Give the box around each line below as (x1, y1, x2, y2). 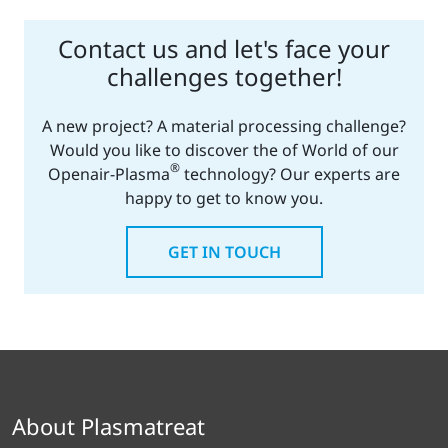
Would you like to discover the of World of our (49, 138, 399, 161)
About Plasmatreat (12, 410, 205, 441)
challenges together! (106, 59, 342, 93)
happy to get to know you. (125, 186, 323, 209)
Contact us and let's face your (58, 31, 390, 65)
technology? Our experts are (180, 162, 400, 185)
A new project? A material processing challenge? (42, 114, 406, 137)
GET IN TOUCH (167, 240, 281, 263)
